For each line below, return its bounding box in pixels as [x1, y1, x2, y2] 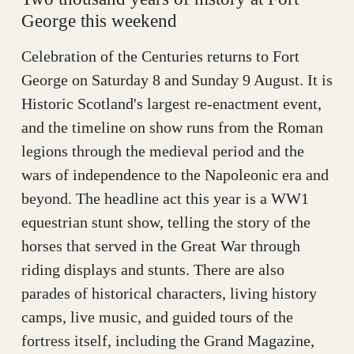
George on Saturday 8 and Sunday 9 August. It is [21, 70, 333, 88]
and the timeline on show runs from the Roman [21, 118, 323, 136]
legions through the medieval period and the [21, 141, 304, 160]
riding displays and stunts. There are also [21, 260, 284, 278]
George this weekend [21, 9, 177, 31]
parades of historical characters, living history [21, 284, 317, 302]
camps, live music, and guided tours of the [21, 307, 293, 326]
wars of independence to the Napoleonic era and [21, 165, 329, 183]
